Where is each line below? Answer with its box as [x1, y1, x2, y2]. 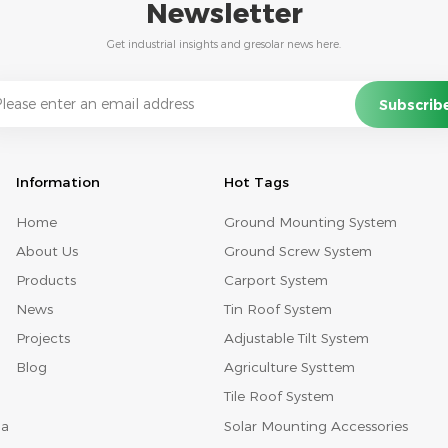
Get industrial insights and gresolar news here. [107, 38, 341, 52]
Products [15, 271, 76, 288]
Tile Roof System [223, 388, 334, 405]
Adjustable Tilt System [223, 330, 369, 347]
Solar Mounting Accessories [223, 417, 408, 434]
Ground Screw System [223, 242, 372, 259]
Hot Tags [223, 174, 289, 191]
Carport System [223, 271, 328, 288]
